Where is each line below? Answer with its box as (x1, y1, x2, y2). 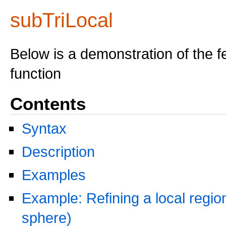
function (10, 65, 61, 82)
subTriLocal (10, 9, 113, 31)
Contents (10, 94, 86, 114)
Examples (22, 166, 86, 183)
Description (22, 143, 95, 160)
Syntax (22, 120, 67, 137)
